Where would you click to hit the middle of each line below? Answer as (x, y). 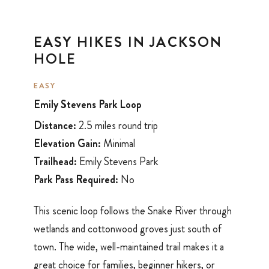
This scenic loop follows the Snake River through (133, 211)
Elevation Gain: (67, 143)
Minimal (118, 143)
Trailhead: (55, 161)
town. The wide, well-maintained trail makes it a (129, 247)
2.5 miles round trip (117, 125)
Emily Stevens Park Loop (88, 105)
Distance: (55, 125)
